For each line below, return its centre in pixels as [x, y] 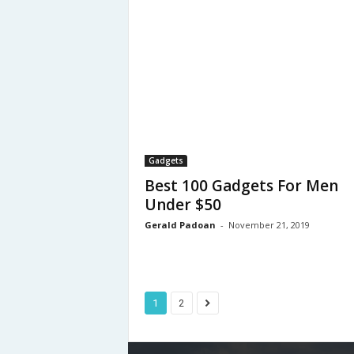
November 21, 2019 [269, 225]
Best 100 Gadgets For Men [241, 186]
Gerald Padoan [180, 225]
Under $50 [183, 205]
